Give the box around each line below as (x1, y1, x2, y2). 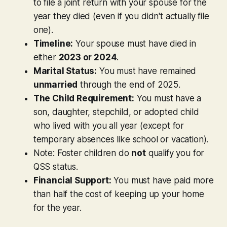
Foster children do (54, 147, 132, 158)
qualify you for (145, 147, 205, 158)
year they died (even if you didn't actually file (33, 11, 209, 21)
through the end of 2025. (78, 79, 180, 90)
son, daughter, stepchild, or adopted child (33, 106, 199, 117)
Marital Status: (33, 65, 97, 76)
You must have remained (97, 65, 197, 76)
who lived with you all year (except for (33, 120, 184, 131)
